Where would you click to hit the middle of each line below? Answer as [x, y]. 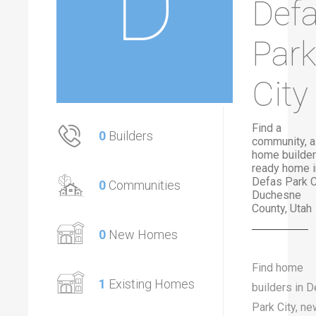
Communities [145, 185]
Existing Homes [152, 284]
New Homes [143, 235]
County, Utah [282, 208]
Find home [278, 268]
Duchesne [276, 195]
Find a [267, 128]
